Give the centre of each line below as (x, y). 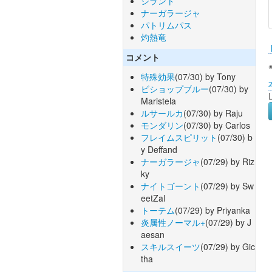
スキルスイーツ (171, 247)
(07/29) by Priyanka (212, 210)
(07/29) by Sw (227, 186)
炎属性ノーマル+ (173, 223)
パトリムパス (166, 25)
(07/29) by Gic (228, 247)
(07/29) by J (228, 223)
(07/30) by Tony (205, 77)
